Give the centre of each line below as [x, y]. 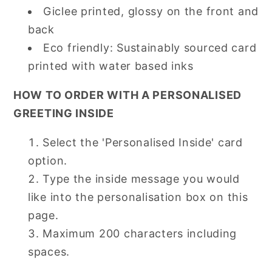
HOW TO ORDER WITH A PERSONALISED [128, 95]
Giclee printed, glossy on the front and [151, 12]
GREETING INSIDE [64, 114]
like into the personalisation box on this [138, 197]
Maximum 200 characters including [140, 234]
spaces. [49, 252]
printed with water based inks [111, 66]
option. [48, 161]
